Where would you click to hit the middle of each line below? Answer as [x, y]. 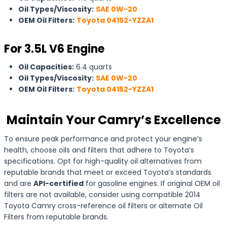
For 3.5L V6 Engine [54, 49]
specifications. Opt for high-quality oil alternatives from [103, 161]
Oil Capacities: [46, 67]
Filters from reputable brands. [56, 217]
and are [19, 183]
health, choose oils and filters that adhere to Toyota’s [99, 150]
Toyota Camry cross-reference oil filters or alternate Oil [103, 206]
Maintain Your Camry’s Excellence [113, 120]
